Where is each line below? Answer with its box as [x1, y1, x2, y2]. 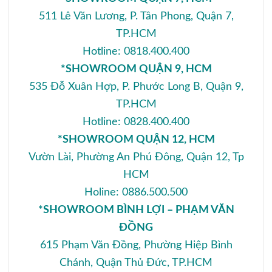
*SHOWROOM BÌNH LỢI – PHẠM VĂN [38, 203, 234, 216]
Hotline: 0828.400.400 [83, 115, 189, 127]
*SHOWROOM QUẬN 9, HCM [60, 63, 212, 75]
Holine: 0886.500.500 [84, 186, 188, 198]
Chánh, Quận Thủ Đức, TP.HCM [59, 256, 212, 268]
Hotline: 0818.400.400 [83, 45, 189, 57]
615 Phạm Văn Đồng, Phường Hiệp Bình [39, 239, 233, 251]
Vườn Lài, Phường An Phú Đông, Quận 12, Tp [28, 151, 244, 163]
